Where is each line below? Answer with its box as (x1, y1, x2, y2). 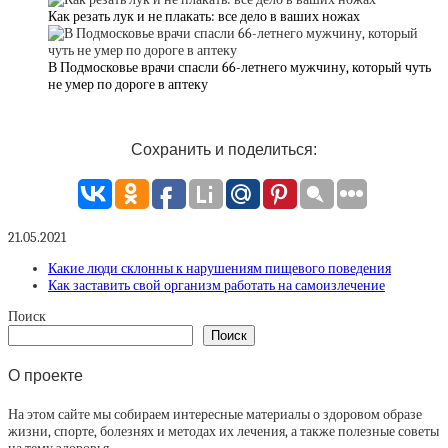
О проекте (8, 367, 83, 385)
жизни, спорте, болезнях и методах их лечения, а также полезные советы (8, 423, 439, 441)
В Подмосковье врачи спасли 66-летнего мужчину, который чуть (48, 59, 431, 77)
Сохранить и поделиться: (131, 140, 317, 159)
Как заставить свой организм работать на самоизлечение (48, 276, 385, 294)
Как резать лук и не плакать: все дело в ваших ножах (48, 8, 360, 26)
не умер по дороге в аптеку (48, 76, 208, 94)
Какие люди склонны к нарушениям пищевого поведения (48, 259, 391, 277)
